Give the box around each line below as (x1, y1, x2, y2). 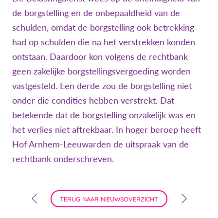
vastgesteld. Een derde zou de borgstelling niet (12, 80, 192, 91)
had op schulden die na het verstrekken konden (12, 36, 195, 47)
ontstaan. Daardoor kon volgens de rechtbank (12, 51, 188, 62)
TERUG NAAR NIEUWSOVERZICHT (60, 195, 158, 203)
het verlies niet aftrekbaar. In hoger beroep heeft (12, 124, 201, 135)
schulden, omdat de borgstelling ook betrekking (12, 21, 194, 33)
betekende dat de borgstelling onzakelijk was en (12, 109, 196, 120)
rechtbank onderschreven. (12, 153, 114, 164)
